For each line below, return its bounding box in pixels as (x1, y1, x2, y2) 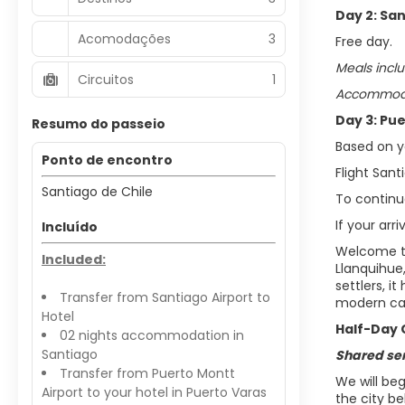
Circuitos (78, 70, 134, 89)
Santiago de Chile (42, 183, 153, 201)
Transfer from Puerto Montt (60, 364, 235, 382)
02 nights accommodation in (60, 326, 244, 344)
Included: (42, 250, 106, 268)
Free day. (335, 33, 392, 51)
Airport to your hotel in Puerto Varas (42, 383, 267, 401)
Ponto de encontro (42, 151, 173, 169)
